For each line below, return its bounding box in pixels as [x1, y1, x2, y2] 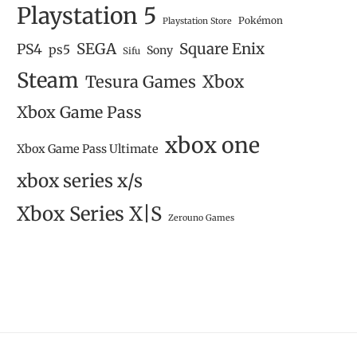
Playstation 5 [17, 2, 156, 30]
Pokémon [238, 14, 283, 26]
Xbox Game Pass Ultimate [17, 142, 159, 156]
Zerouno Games [168, 213, 234, 223]
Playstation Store [163, 16, 232, 26]
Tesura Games [85, 72, 196, 92]
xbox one [165, 132, 260, 159]
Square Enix [179, 40, 265, 58]
